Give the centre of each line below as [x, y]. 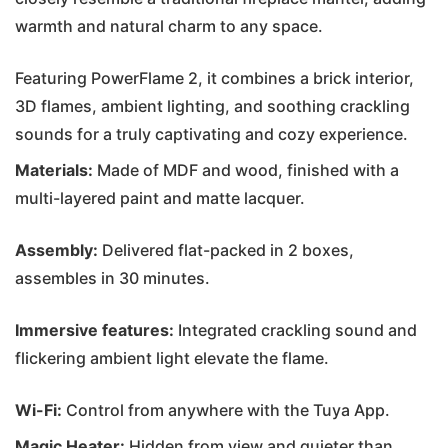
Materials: [54, 169]
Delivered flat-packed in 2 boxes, [226, 249]
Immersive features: [94, 329]
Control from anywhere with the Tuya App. [226, 409]
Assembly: [56, 249]
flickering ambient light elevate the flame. [172, 357]
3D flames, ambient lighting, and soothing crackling [212, 105]
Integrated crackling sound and [295, 329]
